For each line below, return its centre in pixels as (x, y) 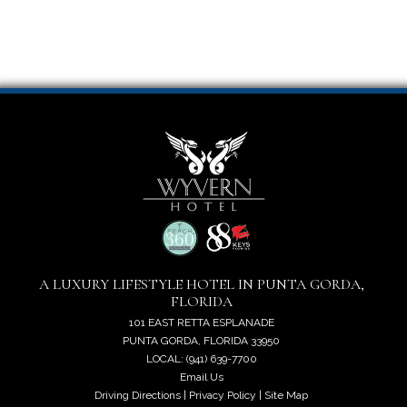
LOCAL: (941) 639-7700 (201, 358)
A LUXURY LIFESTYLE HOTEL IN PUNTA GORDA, (201, 284)
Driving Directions (138, 395)
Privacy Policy (223, 395)
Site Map (287, 395)
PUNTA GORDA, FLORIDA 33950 (202, 340)
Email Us (201, 377)
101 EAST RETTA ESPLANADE (201, 322)
